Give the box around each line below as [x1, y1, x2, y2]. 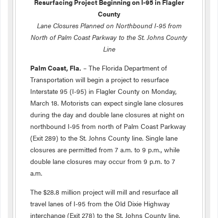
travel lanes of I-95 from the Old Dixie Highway [30, 199, 170, 208]
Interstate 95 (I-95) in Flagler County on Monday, [30, 86, 177, 96]
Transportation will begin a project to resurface [30, 74, 169, 84]
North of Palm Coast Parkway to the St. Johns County [31, 32, 187, 42]
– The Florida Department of [81, 63, 167, 73]
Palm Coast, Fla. [30, 63, 81, 73]
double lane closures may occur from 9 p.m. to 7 [30, 156, 175, 166]
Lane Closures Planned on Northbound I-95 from [36, 20, 182, 30]
